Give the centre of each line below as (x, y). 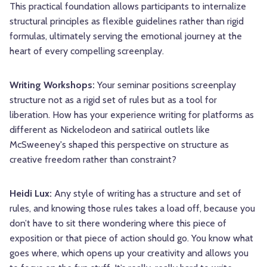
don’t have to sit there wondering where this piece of (118, 223)
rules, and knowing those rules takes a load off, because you (132, 209)
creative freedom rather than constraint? (93, 160)
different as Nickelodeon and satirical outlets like (110, 130)
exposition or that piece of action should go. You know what (131, 238)
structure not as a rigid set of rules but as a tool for (113, 100)
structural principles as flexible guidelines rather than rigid (127, 21)
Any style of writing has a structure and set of (148, 194)
